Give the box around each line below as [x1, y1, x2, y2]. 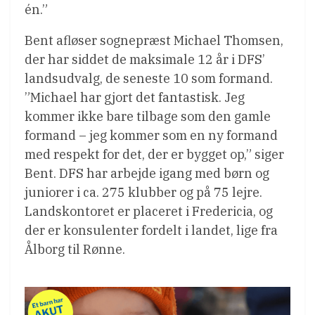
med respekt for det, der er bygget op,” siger [25, 146, 284, 162]
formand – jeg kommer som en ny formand [25, 127, 278, 143]
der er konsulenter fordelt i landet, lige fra [25, 221, 278, 238]
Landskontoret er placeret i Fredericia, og [25, 202, 273, 219]
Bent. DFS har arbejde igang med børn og [25, 165, 269, 181]
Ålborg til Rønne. [25, 240, 125, 257]
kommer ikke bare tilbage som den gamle [25, 108, 271, 124]
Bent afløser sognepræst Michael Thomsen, [25, 32, 283, 49]
